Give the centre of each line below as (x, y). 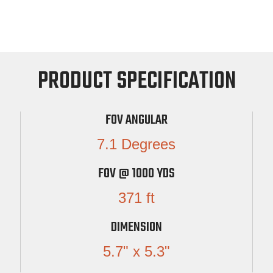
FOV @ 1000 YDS (136, 173)
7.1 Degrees (136, 144)
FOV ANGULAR (136, 120)
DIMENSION (136, 227)
